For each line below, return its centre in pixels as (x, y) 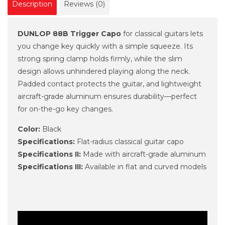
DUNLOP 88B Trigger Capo (69, 33)
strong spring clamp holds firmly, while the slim (100, 59)
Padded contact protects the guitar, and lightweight (109, 84)
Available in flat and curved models (145, 166)
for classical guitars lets (162, 33)
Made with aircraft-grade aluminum (143, 154)
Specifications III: (50, 166)
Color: (29, 129)
